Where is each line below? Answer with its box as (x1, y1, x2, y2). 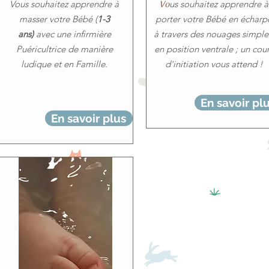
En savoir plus (51, 112, 126, 125)
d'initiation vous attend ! (165, 58, 263, 70)
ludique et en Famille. (21, 58, 107, 70)
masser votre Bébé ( (19, 13, 97, 25)
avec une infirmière (33, 28, 111, 40)
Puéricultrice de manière (16, 43, 113, 55)
